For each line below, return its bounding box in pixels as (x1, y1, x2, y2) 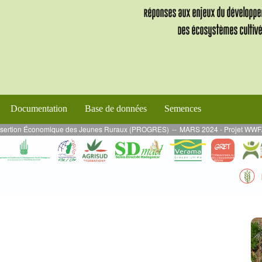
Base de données (85, 103, 147, 113)
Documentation (11, 103, 67, 113)
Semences (164, 103, 201, 113)
